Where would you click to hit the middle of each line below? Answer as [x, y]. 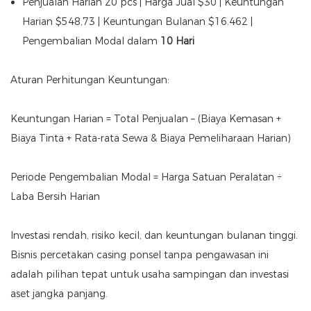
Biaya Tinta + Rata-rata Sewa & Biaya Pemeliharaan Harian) [151, 138]
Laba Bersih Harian [55, 197]
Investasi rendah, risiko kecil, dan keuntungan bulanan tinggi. [154, 236]
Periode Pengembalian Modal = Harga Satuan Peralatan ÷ [146, 177]
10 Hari [177, 41]
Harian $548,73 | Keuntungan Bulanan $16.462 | [137, 22]
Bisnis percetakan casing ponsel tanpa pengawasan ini [140, 255]
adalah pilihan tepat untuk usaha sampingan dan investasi [150, 275]
